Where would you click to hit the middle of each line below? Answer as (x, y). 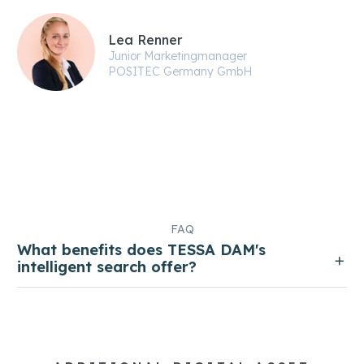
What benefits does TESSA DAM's (141, 249)
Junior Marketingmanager (178, 56)
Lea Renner (145, 40)
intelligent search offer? (107, 266)
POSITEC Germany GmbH (180, 71)
